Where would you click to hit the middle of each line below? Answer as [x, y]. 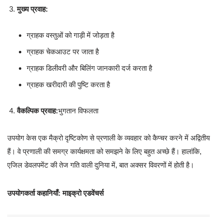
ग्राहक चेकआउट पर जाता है [63, 52]
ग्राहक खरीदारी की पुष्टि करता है [68, 85]
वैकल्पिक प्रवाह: [38, 111]
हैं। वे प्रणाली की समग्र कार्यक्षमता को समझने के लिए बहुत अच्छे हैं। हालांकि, [104, 152]
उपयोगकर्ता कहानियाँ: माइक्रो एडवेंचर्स [55, 193]
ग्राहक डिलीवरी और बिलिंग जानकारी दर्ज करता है [89, 68]
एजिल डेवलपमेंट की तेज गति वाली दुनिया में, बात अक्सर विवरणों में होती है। [101, 165]
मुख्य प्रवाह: [32, 9]
